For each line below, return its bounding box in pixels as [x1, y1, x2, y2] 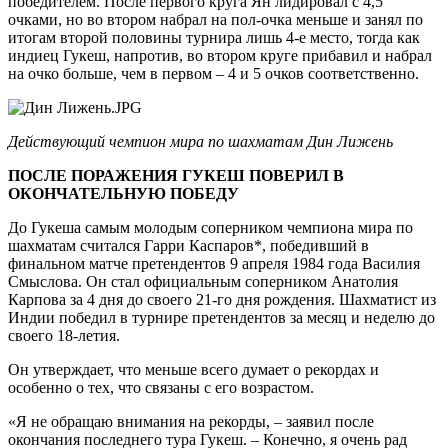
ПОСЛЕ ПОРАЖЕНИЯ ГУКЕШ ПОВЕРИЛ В [8, 166, 344, 184]
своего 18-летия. [8, 326, 120, 344]
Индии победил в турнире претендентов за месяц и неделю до [8, 308, 435, 326]
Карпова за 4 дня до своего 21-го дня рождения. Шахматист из [8, 290, 436, 308]
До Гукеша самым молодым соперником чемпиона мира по [8, 218, 413, 236]
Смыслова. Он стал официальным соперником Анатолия [8, 272, 398, 290]
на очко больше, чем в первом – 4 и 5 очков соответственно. [8, 64, 419, 82]
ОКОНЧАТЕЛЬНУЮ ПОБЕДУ [8, 184, 239, 202]
